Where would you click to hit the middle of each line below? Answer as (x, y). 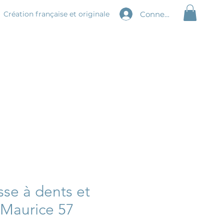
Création (19, 14)
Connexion (160, 14)
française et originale (72, 14)
